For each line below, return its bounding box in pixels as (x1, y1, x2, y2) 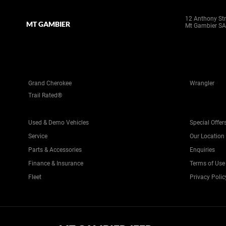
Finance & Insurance (28, 160, 83, 167)
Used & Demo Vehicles (28, 119, 89, 126)
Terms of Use (190, 160, 225, 167)
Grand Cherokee (28, 80, 72, 87)
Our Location (190, 133, 224, 140)
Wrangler (190, 80, 214, 87)
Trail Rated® (28, 92, 62, 99)
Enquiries (190, 146, 215, 153)
